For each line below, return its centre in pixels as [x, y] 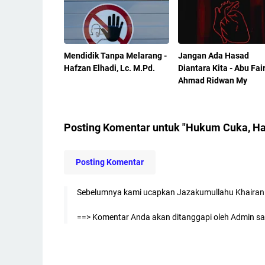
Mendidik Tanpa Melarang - [115, 55]
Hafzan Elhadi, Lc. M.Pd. [109, 68]
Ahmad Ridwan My [212, 80]
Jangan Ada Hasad [213, 55]
